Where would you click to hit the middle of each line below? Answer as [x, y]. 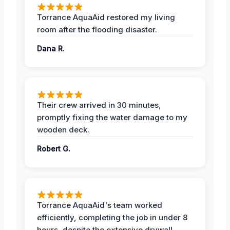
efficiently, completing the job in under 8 [112, 217]
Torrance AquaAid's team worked [100, 205]
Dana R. [51, 48]
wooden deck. [63, 129]
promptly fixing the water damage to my [112, 117]
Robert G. [54, 148]
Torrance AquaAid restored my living [106, 17]
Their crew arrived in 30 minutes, [99, 105]
